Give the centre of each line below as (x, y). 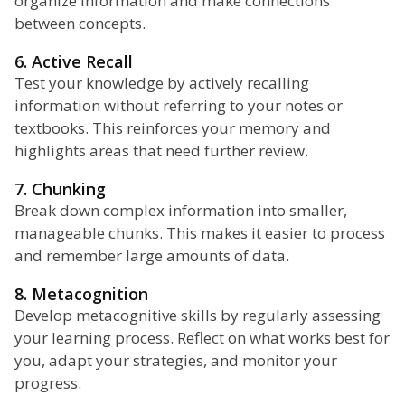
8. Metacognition (81, 294)
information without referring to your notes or (179, 106)
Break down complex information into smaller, (181, 211)
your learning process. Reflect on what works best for (202, 338)
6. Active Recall (74, 62)
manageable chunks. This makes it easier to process (200, 233)
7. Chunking (60, 189)
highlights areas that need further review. (161, 151)
